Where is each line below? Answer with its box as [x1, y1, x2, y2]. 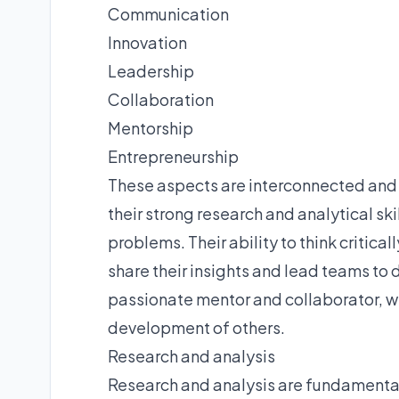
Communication [108, 3, 229, 24]
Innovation [108, 31, 187, 53]
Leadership [108, 60, 194, 81]
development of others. [108, 316, 285, 338]
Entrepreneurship [108, 145, 239, 167]
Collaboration [108, 88, 214, 110]
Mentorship [108, 117, 193, 138]
